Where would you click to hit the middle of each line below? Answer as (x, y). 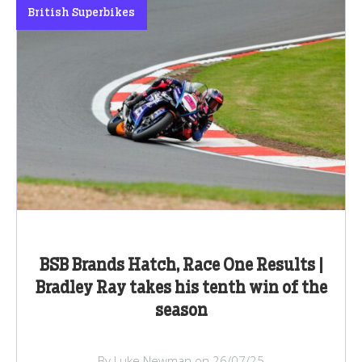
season (181, 311)
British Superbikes (82, 13)
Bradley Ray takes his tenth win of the (181, 289)
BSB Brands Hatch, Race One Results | (181, 266)
